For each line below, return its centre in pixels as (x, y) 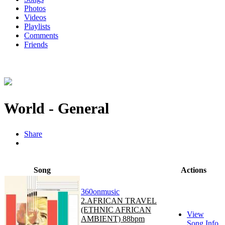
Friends (36, 45)
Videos (35, 18)
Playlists (37, 27)
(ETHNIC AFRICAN (116, 210)
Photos (35, 9)
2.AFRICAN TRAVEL (119, 201)
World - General (57, 108)
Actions (194, 170)
